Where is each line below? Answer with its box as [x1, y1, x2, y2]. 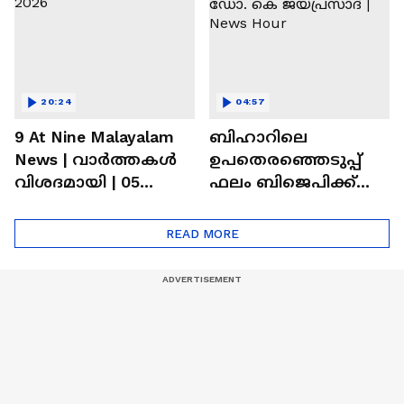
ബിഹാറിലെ [209, 127, 308, 146]
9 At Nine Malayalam [14, 127, 174, 146]
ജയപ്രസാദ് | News [209, 217, 362, 236]
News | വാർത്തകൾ [14, 150, 177, 169]
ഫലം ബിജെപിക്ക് [209, 172, 356, 191]
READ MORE [165, 225, 239, 241]
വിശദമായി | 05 [14, 172, 140, 191]
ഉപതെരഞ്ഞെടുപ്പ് [209, 150, 362, 169]
